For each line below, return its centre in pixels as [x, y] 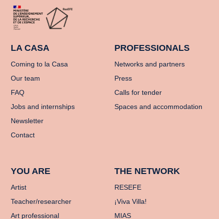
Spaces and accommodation [158, 106]
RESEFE [128, 187]
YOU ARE [31, 171]
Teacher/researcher [41, 201]
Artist [19, 187]
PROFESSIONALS [152, 48]
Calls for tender [138, 92]
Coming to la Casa [40, 64]
